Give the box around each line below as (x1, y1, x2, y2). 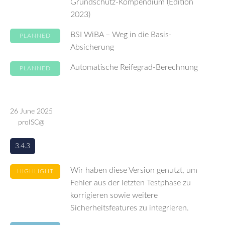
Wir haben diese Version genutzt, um (70, 166, 197, 174)
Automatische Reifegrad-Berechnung (70, 63, 198, 71)
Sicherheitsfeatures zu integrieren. (70, 204, 189, 212)
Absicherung (70, 43, 114, 51)
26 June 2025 (10, 108, 53, 115)
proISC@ (18, 119, 45, 126)
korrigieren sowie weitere (70, 191, 158, 199)
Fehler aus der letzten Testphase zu (70, 179, 191, 187)
